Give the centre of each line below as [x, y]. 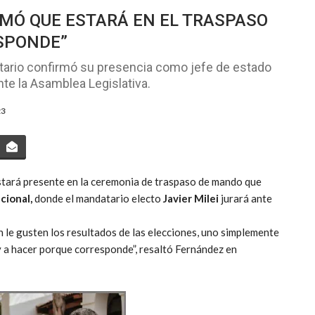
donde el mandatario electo [98, 199]
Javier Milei [192, 199]
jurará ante [246, 199]
